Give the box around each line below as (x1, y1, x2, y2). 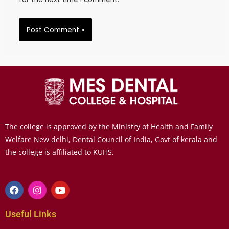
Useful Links (5, 208, 56, 219)
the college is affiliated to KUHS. (5, 147, 116, 157)
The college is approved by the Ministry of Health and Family (5, 121, 213, 131)
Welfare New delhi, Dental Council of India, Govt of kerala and (5, 134, 217, 144)
